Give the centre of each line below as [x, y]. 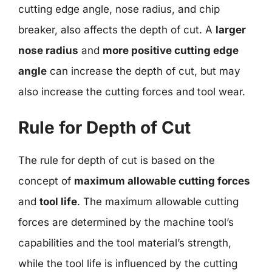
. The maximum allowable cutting [158, 201]
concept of [46, 181]
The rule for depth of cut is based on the [117, 160]
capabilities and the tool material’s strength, [125, 243]
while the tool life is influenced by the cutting [128, 263]
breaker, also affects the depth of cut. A [117, 30]
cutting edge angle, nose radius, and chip [119, 9]
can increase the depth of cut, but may [144, 71]
